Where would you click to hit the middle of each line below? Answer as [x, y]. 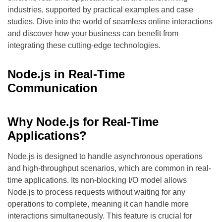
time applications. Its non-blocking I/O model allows [97, 180]
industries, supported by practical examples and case [100, 10]
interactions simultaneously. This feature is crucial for [100, 216]
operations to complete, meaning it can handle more [98, 204]
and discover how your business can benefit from [93, 34]
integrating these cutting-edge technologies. [84, 46]
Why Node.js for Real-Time [83, 122]
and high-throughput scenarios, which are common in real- [109, 168]
